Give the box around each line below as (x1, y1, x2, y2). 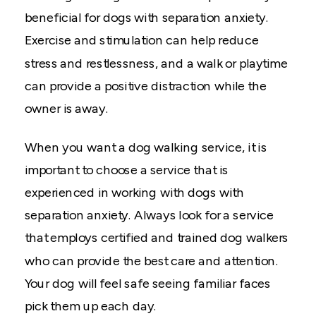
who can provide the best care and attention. (25, 253, 279, 269)
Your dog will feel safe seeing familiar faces (25, 276, 271, 291)
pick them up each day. (25, 298, 157, 314)
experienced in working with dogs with (25, 185, 244, 200)
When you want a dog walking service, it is (25, 140, 267, 155)
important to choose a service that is (25, 162, 229, 178)
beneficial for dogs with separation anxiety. (25, 10, 269, 25)
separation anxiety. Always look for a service (25, 207, 274, 223)
